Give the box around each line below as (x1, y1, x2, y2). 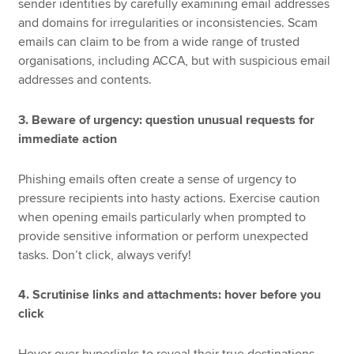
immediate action (18, 130, 118, 147)
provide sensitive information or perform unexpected (18, 228, 309, 244)
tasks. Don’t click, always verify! (18, 247, 192, 263)
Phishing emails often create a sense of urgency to (18, 171, 297, 187)
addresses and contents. (18, 72, 153, 88)
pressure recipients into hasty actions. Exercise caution (18, 190, 321, 206)
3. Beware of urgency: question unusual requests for (18, 111, 315, 128)
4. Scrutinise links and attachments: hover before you (18, 287, 322, 303)
